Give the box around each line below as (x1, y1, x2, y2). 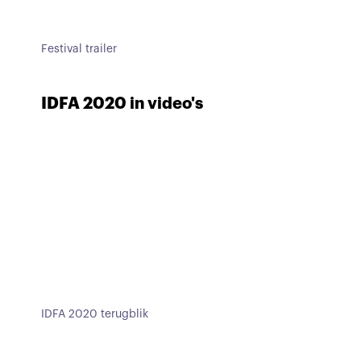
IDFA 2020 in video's (41, 94, 204, 112)
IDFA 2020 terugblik (41, 309, 149, 321)
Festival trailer (41, 43, 118, 55)
